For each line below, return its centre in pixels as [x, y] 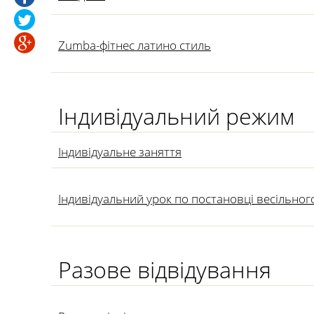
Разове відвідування [165, 269]
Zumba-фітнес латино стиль [135, 45]
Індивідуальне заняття [120, 152]
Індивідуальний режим [177, 116]
